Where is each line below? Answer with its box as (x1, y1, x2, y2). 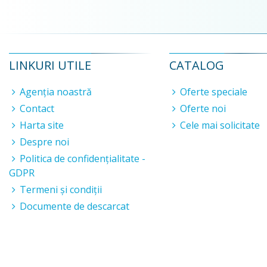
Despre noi (20, 135, 69, 148)
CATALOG (169, 57, 224, 73)
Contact (20, 102, 54, 115)
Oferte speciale (179, 85, 247, 98)
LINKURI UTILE (9, 57, 91, 73)
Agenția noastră (20, 85, 92, 98)
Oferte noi (179, 102, 226, 115)
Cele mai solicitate (179, 119, 260, 132)
